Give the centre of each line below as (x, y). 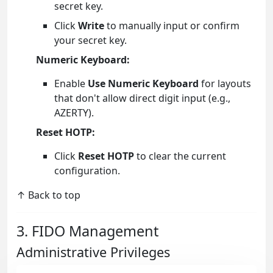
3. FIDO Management (87, 231)
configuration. (87, 171)
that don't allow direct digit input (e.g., (142, 98)
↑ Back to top (48, 195)
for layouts (225, 84)
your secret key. (90, 41)
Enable (71, 84)
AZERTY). (74, 113)
